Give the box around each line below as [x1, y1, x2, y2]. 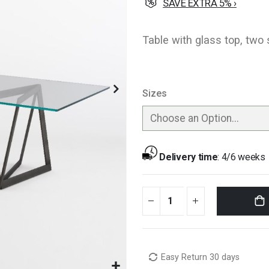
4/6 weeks [221, 151, 265, 163]
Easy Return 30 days [161, 252, 240, 262]
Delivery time [159, 151, 218, 163]
